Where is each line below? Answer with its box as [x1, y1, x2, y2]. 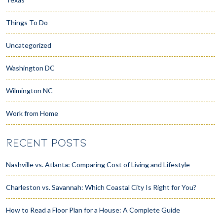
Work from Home [6, 109, 58, 118]
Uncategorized [6, 41, 51, 50]
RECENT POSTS [6, 137, 87, 149]
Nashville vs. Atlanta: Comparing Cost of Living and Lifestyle [6, 160, 190, 169]
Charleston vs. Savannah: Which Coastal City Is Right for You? [6, 183, 196, 192]
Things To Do [6, 18, 48, 27]
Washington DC [6, 64, 55, 73]
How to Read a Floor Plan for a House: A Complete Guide [6, 206, 180, 215]
